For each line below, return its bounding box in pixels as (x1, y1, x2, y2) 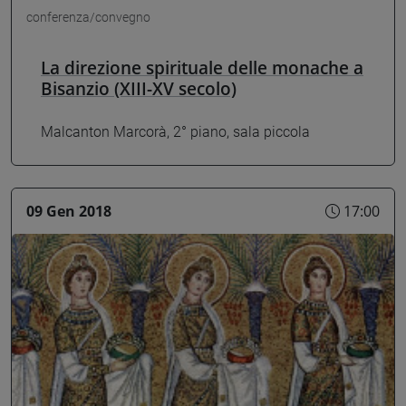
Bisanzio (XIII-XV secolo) (41, 75, 237, 101)
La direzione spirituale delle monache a (41, 54, 363, 80)
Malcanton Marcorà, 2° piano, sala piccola (41, 123, 310, 141)
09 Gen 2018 (26, 200, 111, 221)
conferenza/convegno (26, 9, 150, 24)
